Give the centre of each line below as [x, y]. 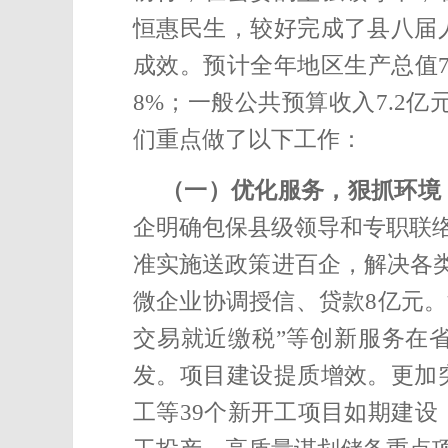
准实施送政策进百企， [248, 264]
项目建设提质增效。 [285, 375]
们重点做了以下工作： [248, 139]
